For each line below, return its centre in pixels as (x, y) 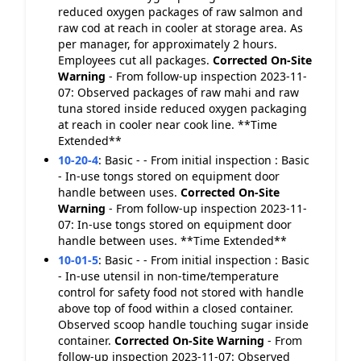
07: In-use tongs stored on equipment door (175, 224)
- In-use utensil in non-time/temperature (168, 276)
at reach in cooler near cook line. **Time (168, 124)
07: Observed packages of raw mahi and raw (178, 92)
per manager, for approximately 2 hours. (168, 44)
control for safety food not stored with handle (181, 292)
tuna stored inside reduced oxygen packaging (183, 108)
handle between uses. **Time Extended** (172, 241)
